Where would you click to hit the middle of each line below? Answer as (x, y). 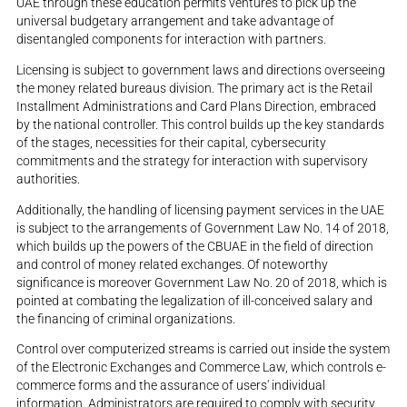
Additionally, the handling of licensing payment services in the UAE (201, 209)
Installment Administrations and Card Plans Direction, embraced (197, 106)
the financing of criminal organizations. (126, 318)
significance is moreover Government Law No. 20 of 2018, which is (202, 282)
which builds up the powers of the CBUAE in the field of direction (195, 246)
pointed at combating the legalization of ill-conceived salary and (195, 300)
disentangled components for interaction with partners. (172, 39)
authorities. (49, 179)
